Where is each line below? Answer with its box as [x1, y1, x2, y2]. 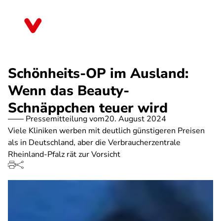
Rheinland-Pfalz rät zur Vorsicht [8, 149, 120, 160]
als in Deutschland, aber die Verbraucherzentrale [8, 137, 181, 148]
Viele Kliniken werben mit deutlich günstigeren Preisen [8, 125, 205, 136]
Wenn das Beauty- [8, 81, 129, 100]
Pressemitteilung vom [26, 113, 105, 124]
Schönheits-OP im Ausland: [8, 64, 188, 83]
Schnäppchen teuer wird [8, 99, 168, 117]
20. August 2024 [105, 113, 166, 124]
